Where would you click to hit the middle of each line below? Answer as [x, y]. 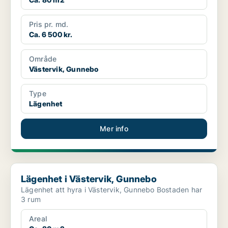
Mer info [114, 129]
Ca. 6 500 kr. [51, 35]
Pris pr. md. [49, 24]
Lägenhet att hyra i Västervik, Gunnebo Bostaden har [89, 190]
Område [43, 59]
